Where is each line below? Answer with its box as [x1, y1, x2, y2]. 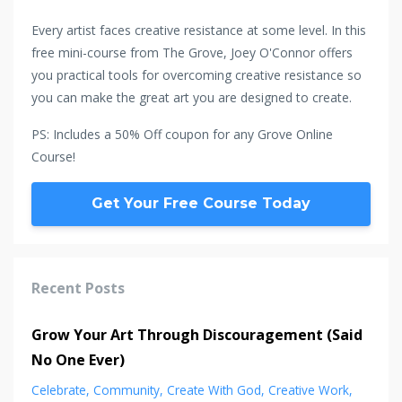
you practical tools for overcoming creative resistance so [31, 66, 362, 83]
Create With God [167, 381, 261, 399]
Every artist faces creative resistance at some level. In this [31, 21, 366, 39]
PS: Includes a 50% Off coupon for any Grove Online [31, 125, 333, 143]
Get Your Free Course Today [92, 195, 310, 213]
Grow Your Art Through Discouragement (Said [31, 325, 363, 345]
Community [93, 381, 160, 399]
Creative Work [268, 381, 349, 399]
